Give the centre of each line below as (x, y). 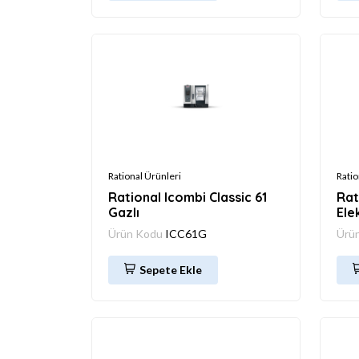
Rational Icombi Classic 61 (188, 197)
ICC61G (186, 233)
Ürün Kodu (137, 233)
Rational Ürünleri (145, 175)
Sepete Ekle (171, 269)
